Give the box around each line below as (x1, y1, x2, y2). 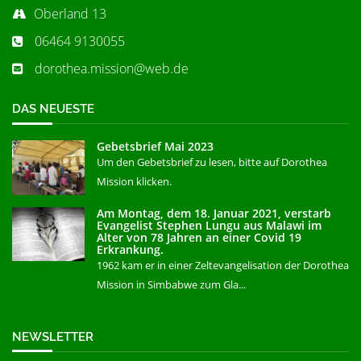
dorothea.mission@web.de (31, 60, 189, 77)
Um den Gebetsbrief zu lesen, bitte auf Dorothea (97, 155, 327, 169)
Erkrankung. (97, 241, 164, 257)
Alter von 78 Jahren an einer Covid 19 (97, 229, 301, 245)
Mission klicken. (97, 174, 172, 189)
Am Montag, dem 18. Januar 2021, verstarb (97, 205, 331, 221)
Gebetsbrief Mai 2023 (97, 139, 214, 154)
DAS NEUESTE (12, 102, 94, 116)
